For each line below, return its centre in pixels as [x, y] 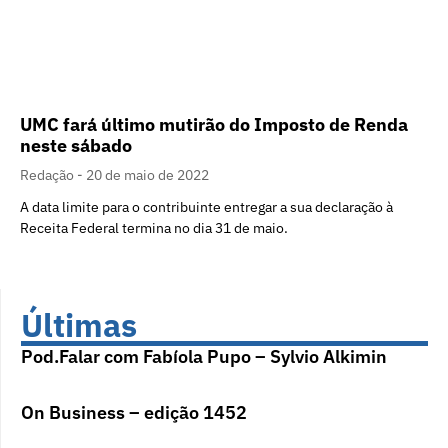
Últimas [79, 325]
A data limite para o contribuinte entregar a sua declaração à [206, 207]
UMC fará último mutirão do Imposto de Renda [214, 125]
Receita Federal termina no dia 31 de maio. [154, 228]
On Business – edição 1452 [134, 413]
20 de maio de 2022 [147, 175]
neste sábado [76, 146]
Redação [48, 175]
